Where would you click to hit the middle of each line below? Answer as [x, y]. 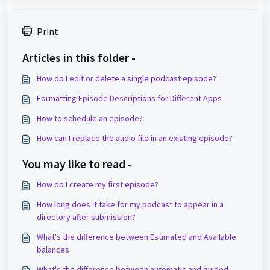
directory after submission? [86, 217]
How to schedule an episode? [90, 118]
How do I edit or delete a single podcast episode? [127, 79]
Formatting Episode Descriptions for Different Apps [129, 99]
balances [53, 250]
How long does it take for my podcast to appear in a [130, 205]
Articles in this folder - [79, 58]
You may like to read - [77, 164]
